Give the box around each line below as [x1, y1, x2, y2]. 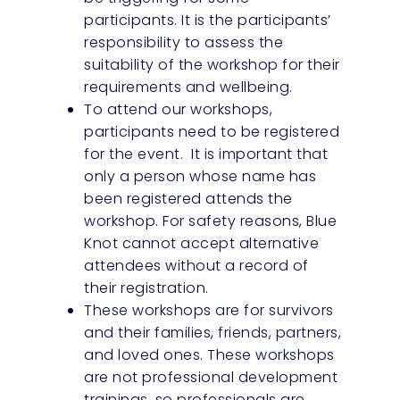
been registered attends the [84, 187, 293, 209]
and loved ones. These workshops [84, 344, 335, 365]
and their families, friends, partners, [84, 321, 342, 343]
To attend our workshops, [84, 98, 273, 120]
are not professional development [84, 366, 338, 387]
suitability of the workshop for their [84, 54, 340, 75]
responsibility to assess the [84, 31, 284, 53]
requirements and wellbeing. [84, 76, 293, 97]
